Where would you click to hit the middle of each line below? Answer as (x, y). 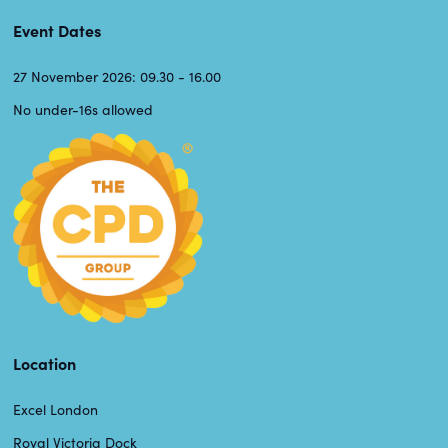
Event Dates (57, 29)
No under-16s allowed (83, 109)
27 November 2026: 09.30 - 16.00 (117, 76)
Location (44, 362)
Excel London (55, 409)
